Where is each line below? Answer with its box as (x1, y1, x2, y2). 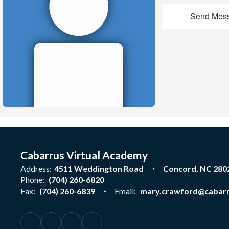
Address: (20, 164, 52, 173)
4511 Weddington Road (54, 164, 144, 173)
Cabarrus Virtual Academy (20, 149, 148, 162)
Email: (114, 186, 136, 196)
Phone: (20, 175, 44, 185)
